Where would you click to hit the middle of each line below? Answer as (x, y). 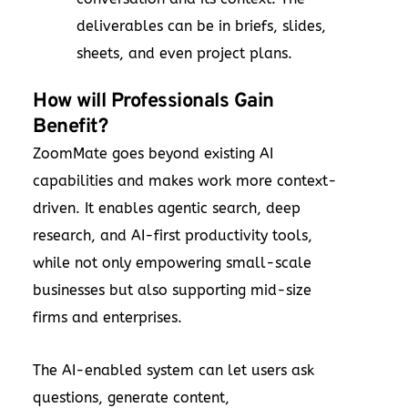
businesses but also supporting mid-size (172, 290)
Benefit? (70, 127)
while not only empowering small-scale (172, 262)
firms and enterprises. (107, 317)
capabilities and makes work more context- (185, 180)
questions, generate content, (131, 397)
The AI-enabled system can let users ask (173, 370)
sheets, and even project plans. (184, 53)
